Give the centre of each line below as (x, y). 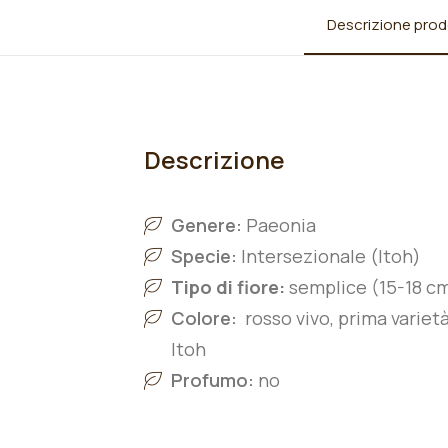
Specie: (204, 256)
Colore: (206, 318)
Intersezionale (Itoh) (329, 256)
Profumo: (214, 380)
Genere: (208, 225)
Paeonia (281, 225)
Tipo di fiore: (230, 287)
